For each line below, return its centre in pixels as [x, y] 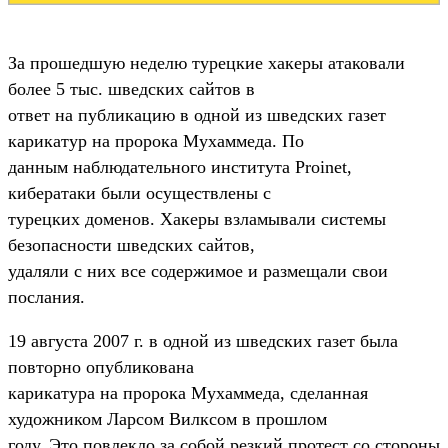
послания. [46, 296]
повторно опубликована [101, 366]
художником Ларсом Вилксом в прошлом [167, 418]
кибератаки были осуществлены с [139, 192]
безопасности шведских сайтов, [131, 244]
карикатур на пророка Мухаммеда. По [156, 140]
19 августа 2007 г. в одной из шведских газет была [203, 340]
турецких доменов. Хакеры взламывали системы [197, 218]
